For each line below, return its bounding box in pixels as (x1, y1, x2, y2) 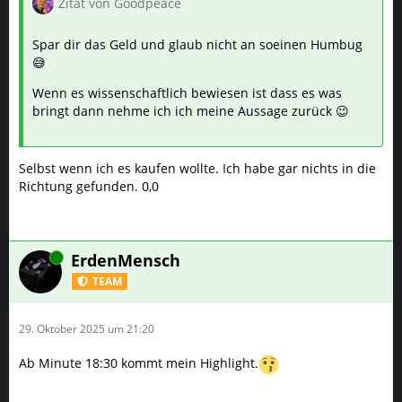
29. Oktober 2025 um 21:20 (19, 321, 154, 336)
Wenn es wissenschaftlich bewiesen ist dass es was (32, 84, 342, 101)
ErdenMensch (71, 249, 180, 271)
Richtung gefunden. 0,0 (19, 178, 159, 195)
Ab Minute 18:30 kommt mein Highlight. (19, 354, 258, 372)
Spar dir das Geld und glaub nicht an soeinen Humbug (32, 36, 363, 53)
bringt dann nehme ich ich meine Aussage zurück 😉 (32, 102, 349, 119)
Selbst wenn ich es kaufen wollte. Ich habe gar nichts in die (19, 160, 376, 177)
